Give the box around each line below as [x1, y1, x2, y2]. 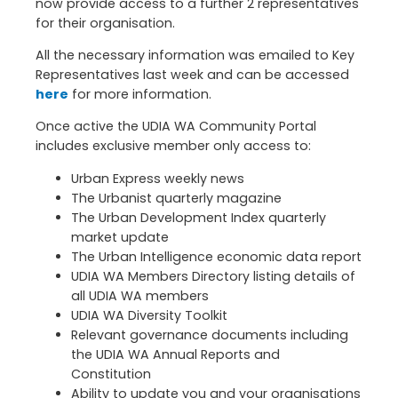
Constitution [71, 364, 151, 383]
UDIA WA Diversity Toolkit [71, 306, 227, 324]
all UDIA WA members [71, 286, 209, 305]
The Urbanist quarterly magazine [71, 188, 282, 207]
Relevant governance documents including [71, 325, 348, 344]
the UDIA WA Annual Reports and [71, 345, 280, 363]
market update [71, 227, 169, 246]
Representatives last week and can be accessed [36, 66, 349, 84]
